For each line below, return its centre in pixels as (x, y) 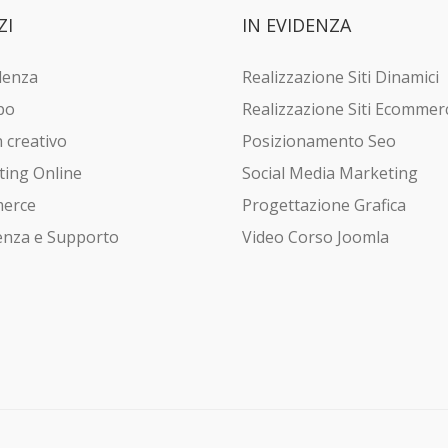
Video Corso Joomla (315, 237)
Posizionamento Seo (318, 141)
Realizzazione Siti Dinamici (340, 77)
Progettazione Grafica (323, 205)
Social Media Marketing (329, 173)
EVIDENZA (305, 25)
